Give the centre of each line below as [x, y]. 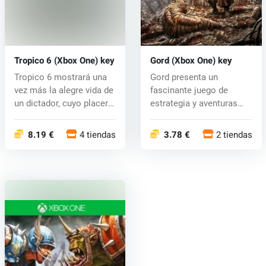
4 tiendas [98, 134]
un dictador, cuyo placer [61, 103]
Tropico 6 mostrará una [60, 77]
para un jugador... [184, 116]
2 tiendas [234, 134]
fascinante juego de [189, 90]
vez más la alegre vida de [64, 90]
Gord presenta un [184, 77]
